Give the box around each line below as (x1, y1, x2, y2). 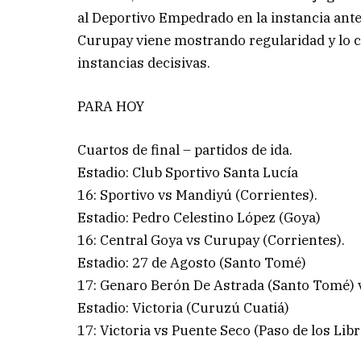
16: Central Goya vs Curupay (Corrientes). (77, 230, 346, 249)
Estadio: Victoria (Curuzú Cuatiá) (77, 298, 290, 317)
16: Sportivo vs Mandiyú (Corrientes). (77, 185, 318, 204)
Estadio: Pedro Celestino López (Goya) (77, 208, 322, 226)
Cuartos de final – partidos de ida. (77, 140, 293, 159)
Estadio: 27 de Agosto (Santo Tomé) (77, 253, 307, 272)
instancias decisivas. (77, 53, 211, 72)
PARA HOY (77, 97, 145, 115)
